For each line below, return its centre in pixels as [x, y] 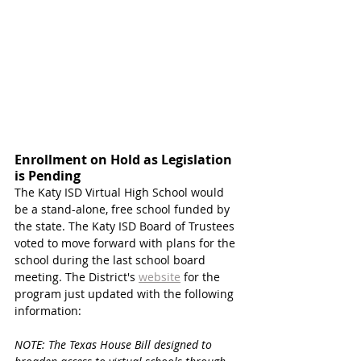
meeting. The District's [77, 277]
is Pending [49, 176]
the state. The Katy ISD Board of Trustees [126, 226]
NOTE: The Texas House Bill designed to [115, 345]
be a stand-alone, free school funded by [124, 210]
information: [48, 311]
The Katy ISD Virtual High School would [121, 193]
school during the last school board [112, 260]
